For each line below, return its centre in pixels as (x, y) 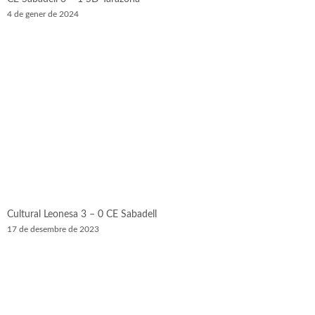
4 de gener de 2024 (43, 14)
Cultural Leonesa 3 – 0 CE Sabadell (82, 215)
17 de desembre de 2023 (53, 230)
